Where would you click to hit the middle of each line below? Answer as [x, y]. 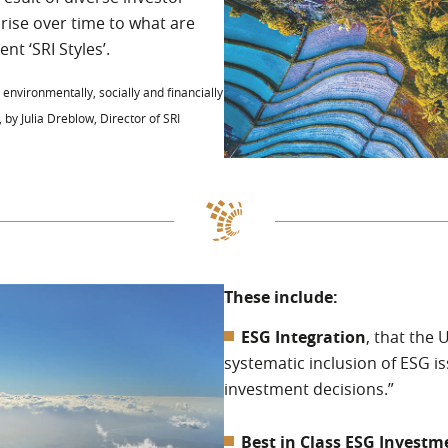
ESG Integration [303, 337]
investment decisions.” [309, 389]
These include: [281, 297]
